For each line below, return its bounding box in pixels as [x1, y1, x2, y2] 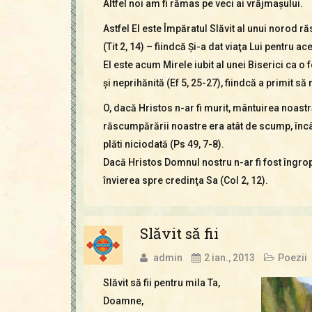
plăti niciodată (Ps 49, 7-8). [102, 138, 224, 150]
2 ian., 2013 [203, 251, 255, 263]
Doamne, [102, 295, 143, 306]
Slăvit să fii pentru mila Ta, [102, 276, 220, 288]
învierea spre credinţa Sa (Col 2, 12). [102, 174, 268, 186]
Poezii [277, 251, 307, 263]
